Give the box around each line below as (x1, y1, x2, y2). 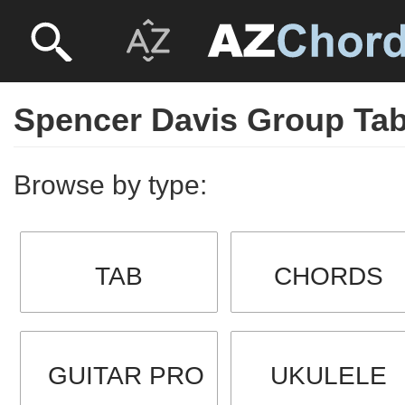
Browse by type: (14, 170, 207, 200)
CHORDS (274, 262, 384, 290)
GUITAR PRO (48, 362, 204, 390)
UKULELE (270, 362, 388, 390)
